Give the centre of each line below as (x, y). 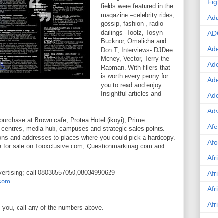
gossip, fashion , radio (132, 24)
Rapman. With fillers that (136, 67)
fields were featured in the (137, 6)
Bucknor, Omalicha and (134, 41)
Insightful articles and (131, 94)
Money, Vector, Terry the (135, 59)
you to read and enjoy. (132, 85)
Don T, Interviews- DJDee (137, 50)
